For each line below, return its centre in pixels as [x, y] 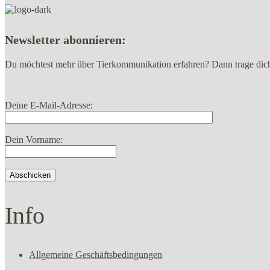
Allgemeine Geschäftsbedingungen [96, 255]
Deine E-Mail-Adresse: [49, 105]
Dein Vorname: [34, 139]
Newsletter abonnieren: [65, 39]
